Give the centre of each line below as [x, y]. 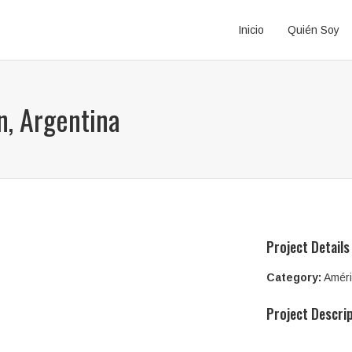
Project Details [308, 247]
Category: [294, 277]
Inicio [251, 30]
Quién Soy [313, 30]
